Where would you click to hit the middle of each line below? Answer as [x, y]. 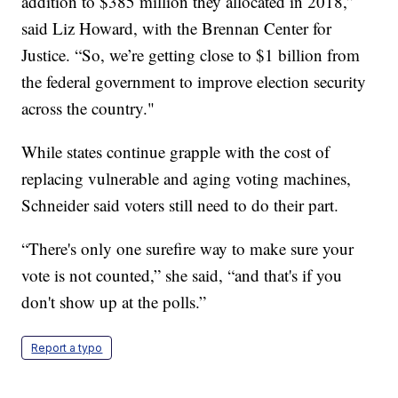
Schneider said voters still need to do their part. [180, 205]
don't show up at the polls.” [114, 302]
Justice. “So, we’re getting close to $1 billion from [191, 55]
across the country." [88, 108]
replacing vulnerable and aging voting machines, [187, 179]
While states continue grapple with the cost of [176, 152]
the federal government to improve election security [194, 82]
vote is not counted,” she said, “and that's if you [182, 275]
